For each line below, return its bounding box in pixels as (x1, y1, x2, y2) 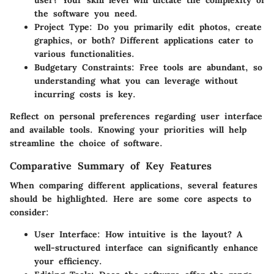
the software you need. (34, 7, 138, 19)
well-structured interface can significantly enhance (34, 242, 258, 253)
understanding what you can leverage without (34, 75, 238, 86)
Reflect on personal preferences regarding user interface (10, 110, 262, 122)
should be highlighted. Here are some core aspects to (10, 193, 251, 204)
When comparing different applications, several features (10, 179, 257, 191)
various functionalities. (34, 48, 135, 59)
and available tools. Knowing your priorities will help (10, 124, 246, 135)
